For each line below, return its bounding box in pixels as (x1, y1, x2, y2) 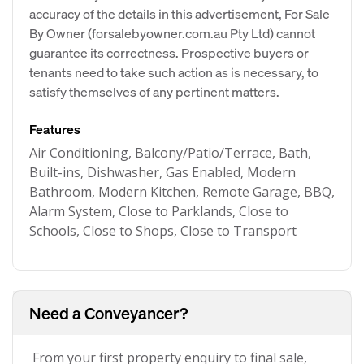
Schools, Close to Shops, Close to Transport (29, 222, 297, 240)
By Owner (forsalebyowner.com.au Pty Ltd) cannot (29, 24, 315, 41)
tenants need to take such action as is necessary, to (29, 63, 318, 80)
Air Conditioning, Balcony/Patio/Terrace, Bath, (29, 144, 311, 162)
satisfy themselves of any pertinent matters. (29, 83, 279, 100)
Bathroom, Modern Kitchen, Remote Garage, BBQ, (29, 183, 335, 201)
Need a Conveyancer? (29, 302, 188, 323)
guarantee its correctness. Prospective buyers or (29, 44, 309, 61)
